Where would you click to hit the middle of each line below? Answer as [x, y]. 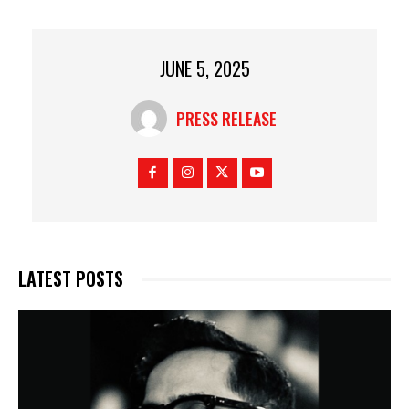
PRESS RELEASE [226, 119]
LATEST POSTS [71, 279]
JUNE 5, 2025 [204, 69]
